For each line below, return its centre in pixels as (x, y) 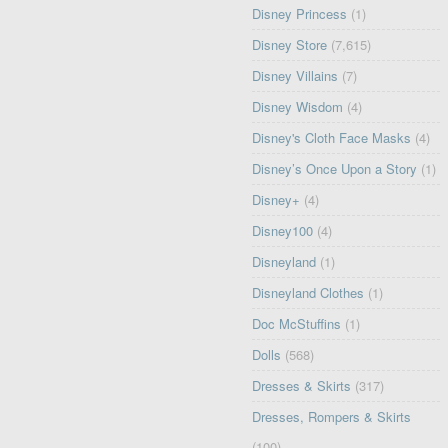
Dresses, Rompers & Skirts (332, 417)
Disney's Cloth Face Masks (332, 138)
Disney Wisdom (298, 107)
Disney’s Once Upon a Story (335, 169)
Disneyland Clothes (308, 293)
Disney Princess (300, 14)
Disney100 (283, 231)
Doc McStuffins (297, 324)
